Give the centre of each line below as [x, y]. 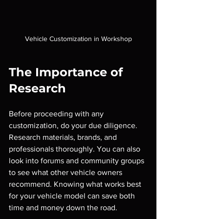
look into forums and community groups [77, 161]
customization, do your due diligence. [74, 126]
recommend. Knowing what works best [76, 184]
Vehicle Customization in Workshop [78, 39]
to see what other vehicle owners [66, 173]
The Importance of [67, 72]
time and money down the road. [63, 208]
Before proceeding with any [57, 114]
